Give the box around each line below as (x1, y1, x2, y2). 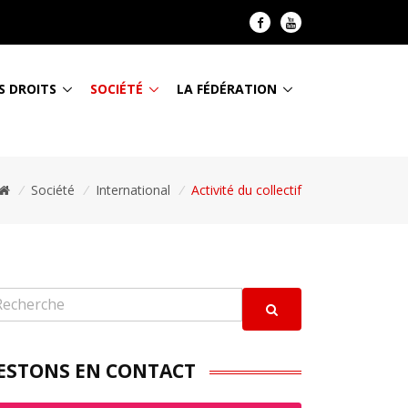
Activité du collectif (191, 181, 301, 199)
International (96, 181, 170, 199)
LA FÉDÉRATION (177, 79, 277, 97)
